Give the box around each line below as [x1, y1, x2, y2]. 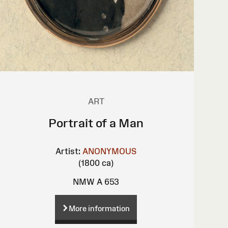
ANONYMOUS [82, 147, 137, 156]
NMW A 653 [73, 177, 120, 187]
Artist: [55, 147, 81, 156]
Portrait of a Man [48, 116, 144, 130]
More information [69, 204, 130, 213]
